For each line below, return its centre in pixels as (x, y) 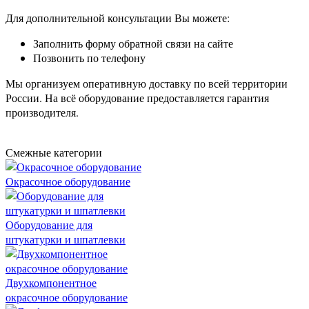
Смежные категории (54, 152)
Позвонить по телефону (89, 58)
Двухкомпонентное (51, 283)
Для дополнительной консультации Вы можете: (118, 18)
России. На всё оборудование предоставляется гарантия (137, 98)
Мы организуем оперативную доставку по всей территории (147, 83)
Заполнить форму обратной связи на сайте (133, 43)
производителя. (42, 112)
